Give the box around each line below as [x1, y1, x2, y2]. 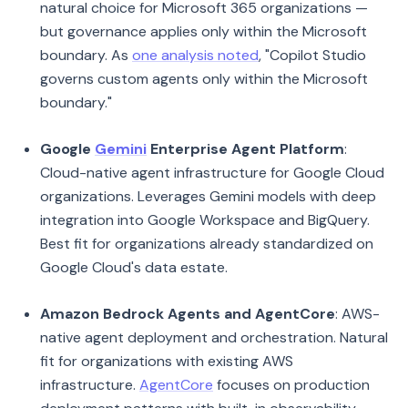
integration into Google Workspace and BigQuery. [40, 210, 370, 229]
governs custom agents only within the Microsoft [40, 69, 368, 88]
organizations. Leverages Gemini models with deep [40, 187, 376, 206]
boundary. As [40, 46, 132, 65]
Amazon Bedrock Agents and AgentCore [40, 304, 335, 323]
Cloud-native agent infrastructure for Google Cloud [40, 163, 384, 182]
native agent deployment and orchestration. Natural [40, 328, 388, 347]
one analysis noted [132, 46, 259, 65]
